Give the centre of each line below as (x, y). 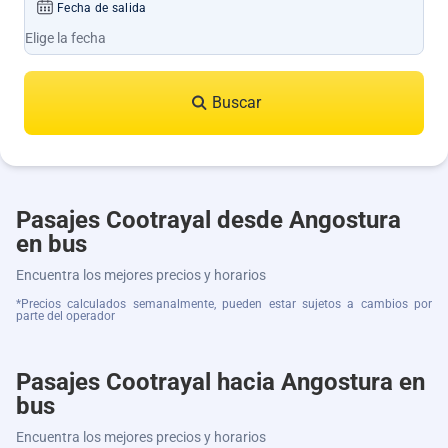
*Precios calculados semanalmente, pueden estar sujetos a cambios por (224, 304)
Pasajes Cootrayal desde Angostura (208, 220)
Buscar (236, 102)
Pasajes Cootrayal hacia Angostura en (220, 382)
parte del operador (65, 316)
